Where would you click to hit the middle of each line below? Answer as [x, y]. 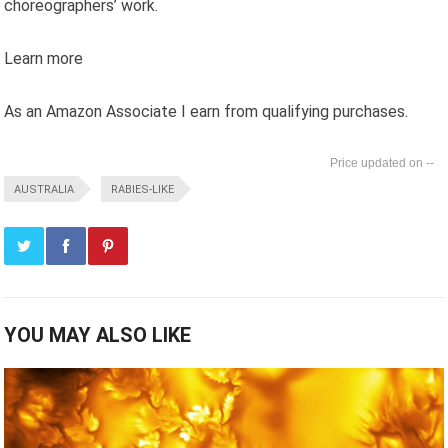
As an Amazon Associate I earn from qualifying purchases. [206, 111]
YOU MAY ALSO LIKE [98, 334]
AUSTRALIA [44, 189]
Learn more [44, 58]
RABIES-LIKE [143, 189]
